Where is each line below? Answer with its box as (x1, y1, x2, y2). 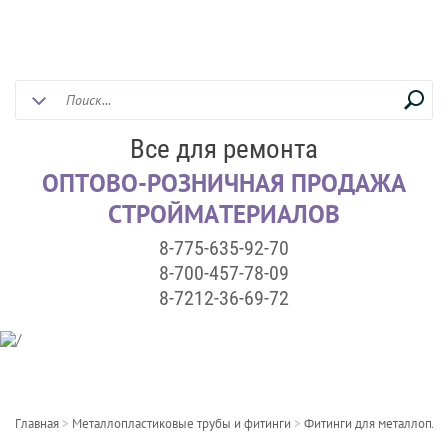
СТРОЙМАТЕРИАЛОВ (108, 198, 340, 230)
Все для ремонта (130, 133, 318, 165)
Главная (15, 415, 59, 432)
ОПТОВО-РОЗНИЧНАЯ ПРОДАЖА (42, 167, 406, 199)
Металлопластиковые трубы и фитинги (72, 415, 291, 432)
